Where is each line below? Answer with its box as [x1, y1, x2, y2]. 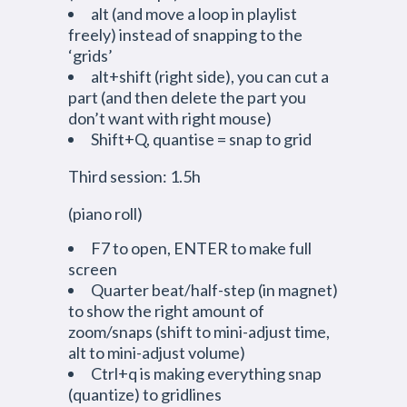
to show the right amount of [68, 301, 264, 321]
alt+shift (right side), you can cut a [91, 66, 329, 86]
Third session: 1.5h [68, 166, 201, 186]
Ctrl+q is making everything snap [91, 363, 322, 383]
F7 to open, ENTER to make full [91, 238, 312, 258]
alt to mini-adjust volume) [68, 342, 245, 362]
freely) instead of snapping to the [68, 25, 303, 45]
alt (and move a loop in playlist [91, 4, 297, 24]
